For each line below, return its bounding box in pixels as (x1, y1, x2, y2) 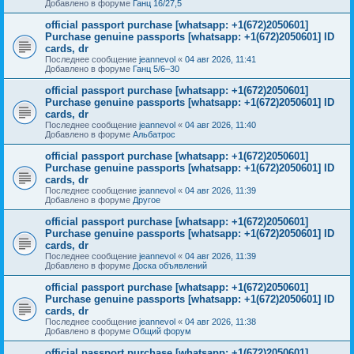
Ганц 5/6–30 (133, 63, 179, 73)
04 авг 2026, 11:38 (185, 316, 256, 326)
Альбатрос (133, 129, 175, 139)
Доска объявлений (133, 260, 207, 270)
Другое (133, 194, 160, 205)
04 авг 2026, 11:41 (185, 54, 256, 64)
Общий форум (133, 326, 191, 336)
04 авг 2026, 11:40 (185, 119, 256, 130)
